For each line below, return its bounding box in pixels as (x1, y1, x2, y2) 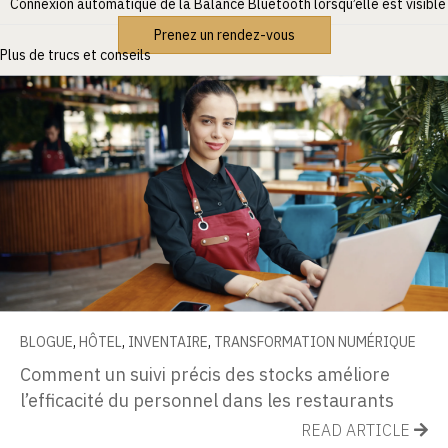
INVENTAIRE (128, 332, 208, 351)
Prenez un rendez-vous (153, 25, 295, 44)
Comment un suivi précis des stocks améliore (20, 362, 390, 386)
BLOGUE (20, 332, 73, 351)
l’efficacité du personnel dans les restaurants (20, 388, 394, 412)
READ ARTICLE (301, 419, 414, 440)
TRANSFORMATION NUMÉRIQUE (214, 332, 416, 351)
